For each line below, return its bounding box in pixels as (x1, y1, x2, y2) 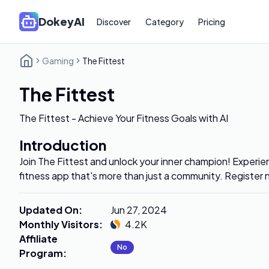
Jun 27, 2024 (110, 204, 167, 216)
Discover (97, 16, 131, 27)
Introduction (19, 136, 106, 154)
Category (145, 16, 184, 27)
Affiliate (19, 232, 58, 245)
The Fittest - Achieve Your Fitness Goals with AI (19, 112, 228, 124)
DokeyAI (38, 14, 85, 28)
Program (19, 247, 63, 259)
